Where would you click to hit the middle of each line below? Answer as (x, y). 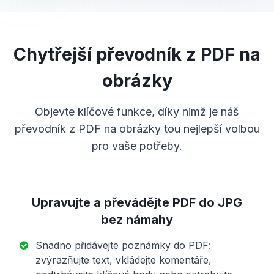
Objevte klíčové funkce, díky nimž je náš (137, 112)
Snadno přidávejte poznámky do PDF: (123, 246)
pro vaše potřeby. (137, 146)
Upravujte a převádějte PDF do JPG (137, 203)
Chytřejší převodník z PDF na (137, 54)
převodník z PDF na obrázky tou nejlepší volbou (137, 129)
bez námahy (137, 220)
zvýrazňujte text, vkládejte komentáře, (124, 260)
